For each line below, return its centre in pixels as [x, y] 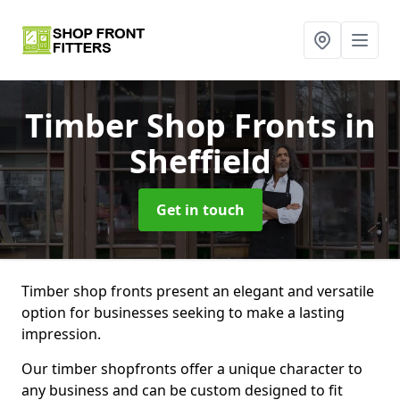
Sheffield [200, 161]
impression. [61, 334]
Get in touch [200, 210]
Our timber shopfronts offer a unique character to [192, 369]
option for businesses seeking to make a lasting [183, 312]
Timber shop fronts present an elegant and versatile [198, 291]
